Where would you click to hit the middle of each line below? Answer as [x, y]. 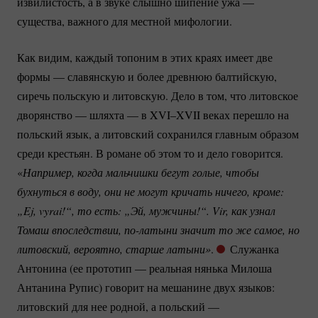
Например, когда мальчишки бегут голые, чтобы [141, 172]
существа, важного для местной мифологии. [125, 21]
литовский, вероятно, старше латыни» [114, 248]
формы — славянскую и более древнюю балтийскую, [147, 76]
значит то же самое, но [238, 229]
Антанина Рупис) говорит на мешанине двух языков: [146, 287]
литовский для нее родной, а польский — [118, 306]
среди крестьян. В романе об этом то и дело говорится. [150, 153]
